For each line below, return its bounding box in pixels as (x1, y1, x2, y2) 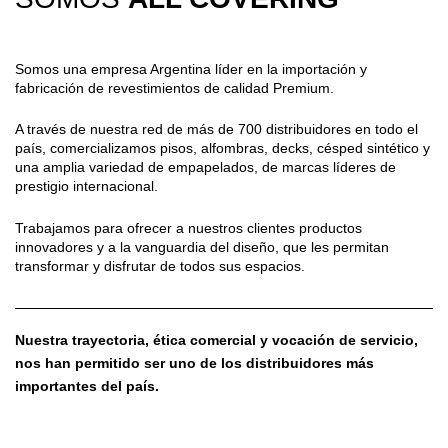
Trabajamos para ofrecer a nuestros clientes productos (15, 219, 362, 236)
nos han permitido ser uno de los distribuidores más (15, 354, 374, 371)
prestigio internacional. (15, 178, 158, 195)
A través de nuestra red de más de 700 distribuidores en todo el (15, 121, 418, 138)
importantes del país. (15, 377, 159, 394)
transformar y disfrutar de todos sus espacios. (15, 257, 305, 274)
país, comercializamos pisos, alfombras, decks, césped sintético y (15, 140, 430, 157)
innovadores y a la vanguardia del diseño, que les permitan (15, 238, 389, 255)
